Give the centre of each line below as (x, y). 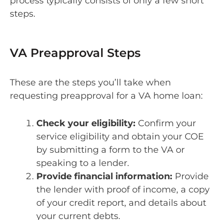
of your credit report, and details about (121, 203)
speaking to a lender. (84, 163)
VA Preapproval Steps (75, 53)
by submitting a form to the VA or (110, 150)
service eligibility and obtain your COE (120, 136)
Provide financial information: (106, 176)
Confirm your (167, 123)
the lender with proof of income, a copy (123, 189)
